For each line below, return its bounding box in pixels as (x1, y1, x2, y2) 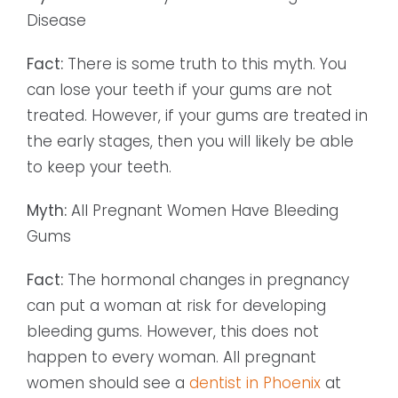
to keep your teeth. (27, 156, 171, 179)
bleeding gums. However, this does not (27, 321, 319, 343)
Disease (27, 10, 86, 32)
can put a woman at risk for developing (27, 295, 326, 317)
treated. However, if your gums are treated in (27, 105, 368, 127)
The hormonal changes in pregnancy (63, 269, 349, 291)
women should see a (27, 372, 189, 394)
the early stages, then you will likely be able (27, 131, 354, 153)
